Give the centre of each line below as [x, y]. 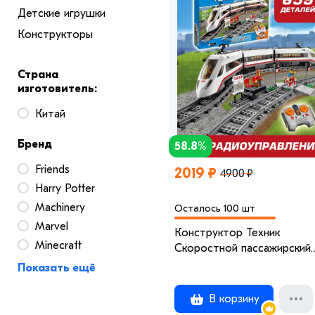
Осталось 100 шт [215, 208]
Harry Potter [65, 189]
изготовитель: [57, 89]
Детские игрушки [62, 14]
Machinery [60, 208]
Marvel [52, 227]
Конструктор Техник [227, 232]
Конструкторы [55, 35]
